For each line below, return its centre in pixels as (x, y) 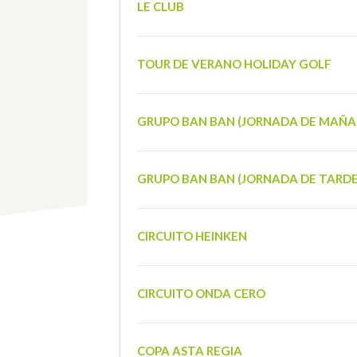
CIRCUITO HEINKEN (192, 235)
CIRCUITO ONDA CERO (201, 293)
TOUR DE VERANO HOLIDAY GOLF (234, 63)
